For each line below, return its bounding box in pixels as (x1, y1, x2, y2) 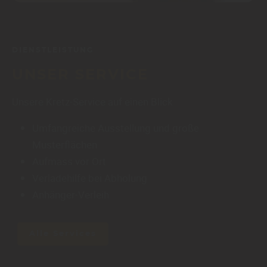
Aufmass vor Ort (32, 154, 106, 168)
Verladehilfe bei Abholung (32, 170, 147, 185)
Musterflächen (32, 137, 97, 151)
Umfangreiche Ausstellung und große (32, 120, 199, 135)
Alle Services (29, 230, 97, 238)
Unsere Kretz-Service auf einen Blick (12, 94, 173, 108)
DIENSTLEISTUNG (12, 46, 94, 54)
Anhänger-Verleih (32, 187, 109, 201)
